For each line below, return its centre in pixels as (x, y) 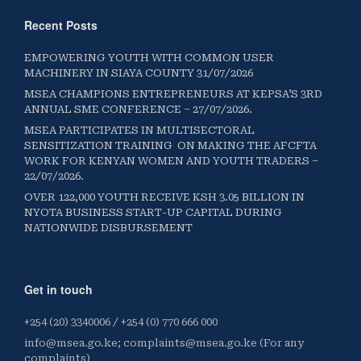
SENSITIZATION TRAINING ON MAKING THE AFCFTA (170, 146)
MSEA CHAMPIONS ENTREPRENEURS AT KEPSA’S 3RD (173, 94)
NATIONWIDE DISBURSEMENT (108, 228)
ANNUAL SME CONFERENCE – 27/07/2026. (138, 110)
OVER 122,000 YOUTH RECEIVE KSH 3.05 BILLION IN (164, 197)
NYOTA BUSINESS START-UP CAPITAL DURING (153, 213)
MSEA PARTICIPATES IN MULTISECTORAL (139, 131)
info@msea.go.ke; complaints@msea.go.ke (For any (164, 343)
